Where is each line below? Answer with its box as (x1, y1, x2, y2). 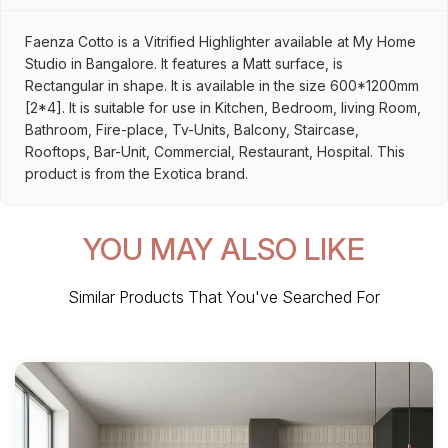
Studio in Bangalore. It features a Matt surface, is (25, 55, 343, 72)
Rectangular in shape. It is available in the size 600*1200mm (25, 77, 419, 94)
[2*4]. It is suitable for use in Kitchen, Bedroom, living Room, (25, 99, 421, 116)
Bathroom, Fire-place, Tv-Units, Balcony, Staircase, (25, 121, 359, 138)
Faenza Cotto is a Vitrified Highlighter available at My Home (25, 33, 416, 50)
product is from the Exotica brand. (25, 165, 248, 182)
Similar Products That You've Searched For (68, 287, 380, 307)
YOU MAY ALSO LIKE (83, 231, 365, 267)
